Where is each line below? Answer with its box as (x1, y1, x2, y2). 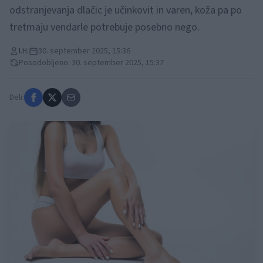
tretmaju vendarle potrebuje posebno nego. (9, 20, 200, 35)
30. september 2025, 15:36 (38, 45, 130, 57)
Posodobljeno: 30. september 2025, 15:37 (19, 57, 164, 69)
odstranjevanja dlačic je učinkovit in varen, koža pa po (9, 3, 242, 18)
